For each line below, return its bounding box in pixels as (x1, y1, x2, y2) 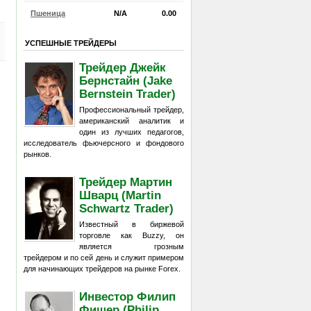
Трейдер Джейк (79, 60, 167, 74)
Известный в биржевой (79, 220, 184, 228)
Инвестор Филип (79, 289, 176, 303)
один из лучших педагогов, (79, 128, 184, 136)
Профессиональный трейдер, (79, 106, 184, 114)
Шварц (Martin (79, 188, 162, 201)
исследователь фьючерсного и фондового (24, 139, 184, 147)
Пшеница (31, 8, 65, 17)
